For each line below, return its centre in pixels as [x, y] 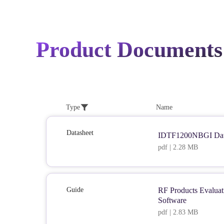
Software [172, 200]
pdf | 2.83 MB [178, 212]
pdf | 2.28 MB [178, 147]
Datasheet [80, 133]
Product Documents [129, 50]
